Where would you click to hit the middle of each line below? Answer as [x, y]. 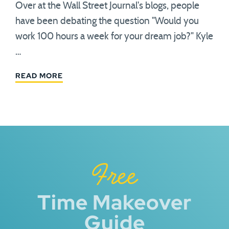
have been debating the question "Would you [107, 21]
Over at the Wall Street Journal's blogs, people [107, 6]
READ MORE [39, 76]
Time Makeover [114, 202]
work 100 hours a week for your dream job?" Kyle [114, 37]
